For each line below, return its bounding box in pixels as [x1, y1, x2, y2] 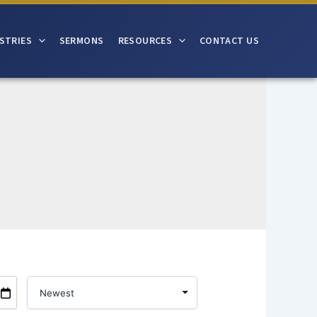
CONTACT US [199, 33, 259, 48]
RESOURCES [117, 33, 173, 48]
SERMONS [59, 33, 104, 48]
